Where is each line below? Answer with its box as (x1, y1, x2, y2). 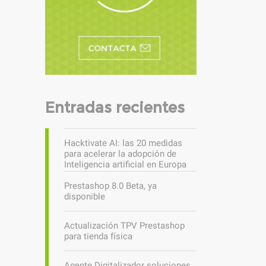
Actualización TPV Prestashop (64, 220, 185, 231)
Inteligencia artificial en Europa (64, 159, 186, 170)
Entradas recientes (45, 98, 185, 116)
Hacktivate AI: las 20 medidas (64, 137, 182, 148)
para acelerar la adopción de (64, 148, 176, 159)
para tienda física (64, 230, 132, 242)
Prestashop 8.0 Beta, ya (64, 180, 157, 191)
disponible (64, 191, 105, 202)
